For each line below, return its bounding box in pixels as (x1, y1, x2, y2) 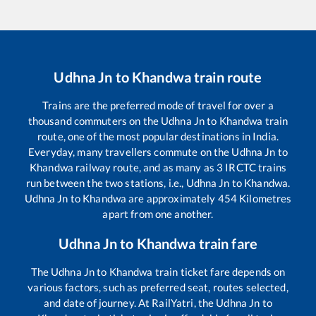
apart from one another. (102, 207, 214, 220)
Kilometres (236, 191, 292, 205)
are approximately (126, 191, 218, 205)
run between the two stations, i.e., (25, 176, 186, 189)
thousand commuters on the (28, 114, 162, 127)
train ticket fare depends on (152, 265, 286, 278)
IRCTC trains (223, 160, 286, 174)
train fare (195, 234, 257, 252)
